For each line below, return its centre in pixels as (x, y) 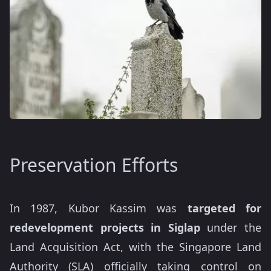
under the (231, 227)
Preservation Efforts (94, 165)
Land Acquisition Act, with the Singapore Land (135, 247)
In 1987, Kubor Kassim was (93, 208)
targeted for (219, 208)
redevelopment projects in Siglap (105, 227)
